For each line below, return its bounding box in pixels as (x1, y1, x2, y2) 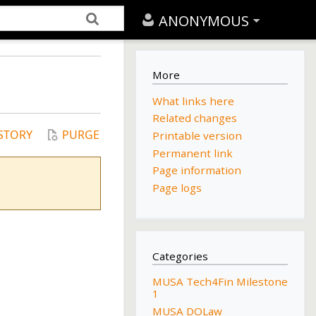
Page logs (152, 180, 202, 195)
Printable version (152, 128, 242, 143)
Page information (152, 163, 241, 178)
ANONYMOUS (159, 11, 249, 30)
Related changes (152, 111, 237, 126)
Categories (152, 248, 208, 263)
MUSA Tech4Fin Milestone (152, 274, 288, 289)
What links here (152, 93, 234, 108)
